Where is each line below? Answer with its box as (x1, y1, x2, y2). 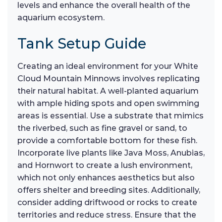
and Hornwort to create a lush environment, (17, 161, 192, 170)
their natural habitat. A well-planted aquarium (17, 86, 199, 96)
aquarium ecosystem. (17, 13, 105, 23)
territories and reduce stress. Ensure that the (17, 210, 196, 220)
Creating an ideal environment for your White (17, 61, 198, 71)
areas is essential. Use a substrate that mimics (17, 111, 204, 121)
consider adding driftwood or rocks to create (17, 198, 197, 208)
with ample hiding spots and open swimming (17, 99, 199, 109)
